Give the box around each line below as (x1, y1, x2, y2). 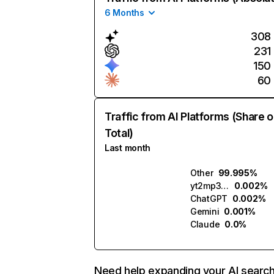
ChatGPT (190, 193, 228, 204)
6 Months (105, 7, 144, 18)
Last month (105, 143, 151, 153)
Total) (105, 127, 133, 139)
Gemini (190, 206, 220, 217)
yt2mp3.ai (221, 180, 229, 191)
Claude (190, 219, 220, 229)
